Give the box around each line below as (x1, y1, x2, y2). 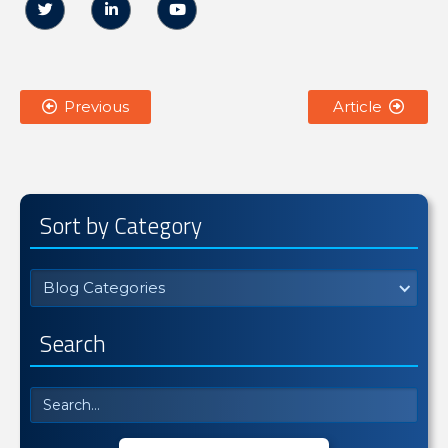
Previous (64, 97, 129, 116)
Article (332, 97, 382, 116)
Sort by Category (40, 208, 202, 243)
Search (40, 326, 106, 361)
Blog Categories (43, 278, 165, 297)
